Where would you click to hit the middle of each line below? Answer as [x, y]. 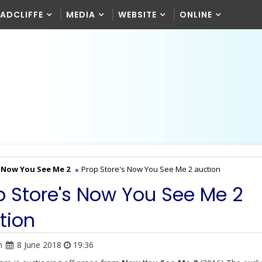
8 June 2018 [39, 245]
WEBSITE [137, 15]
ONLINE [196, 15]
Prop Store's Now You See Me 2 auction [151, 169]
